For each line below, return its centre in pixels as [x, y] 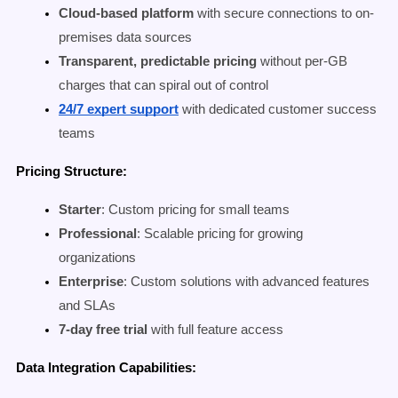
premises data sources [125, 37]
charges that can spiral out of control [163, 85]
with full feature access [215, 329]
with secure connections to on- [284, 13]
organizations [97, 257]
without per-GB [302, 61]
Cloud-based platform [126, 13]
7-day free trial [103, 329]
